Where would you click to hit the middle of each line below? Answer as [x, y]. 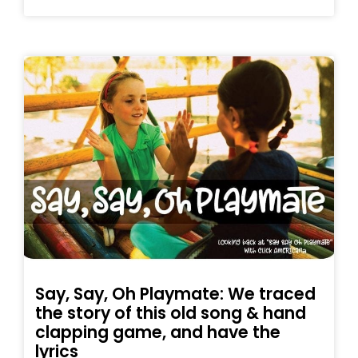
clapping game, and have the [158, 332]
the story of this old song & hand [171, 313]
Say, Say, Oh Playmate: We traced [175, 294]
